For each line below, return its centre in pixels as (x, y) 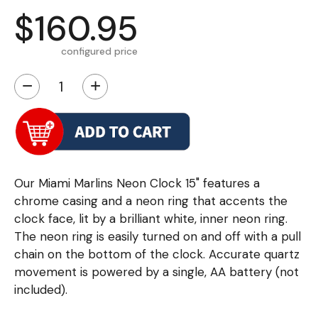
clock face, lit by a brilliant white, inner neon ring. (151, 219)
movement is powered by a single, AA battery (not (157, 272)
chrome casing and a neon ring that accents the (151, 201)
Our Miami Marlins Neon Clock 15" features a (137, 183)
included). (41, 290)
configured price (99, 51)
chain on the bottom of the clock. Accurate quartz (157, 254)
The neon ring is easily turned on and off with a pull (158, 237)
